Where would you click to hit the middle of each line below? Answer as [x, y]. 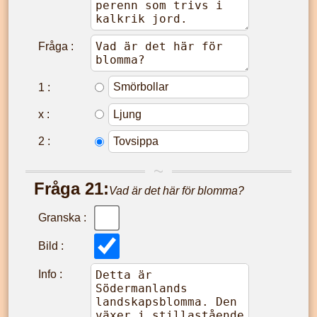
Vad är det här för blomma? [177, 190]
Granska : [62, 217]
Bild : [51, 246]
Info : [50, 274]
